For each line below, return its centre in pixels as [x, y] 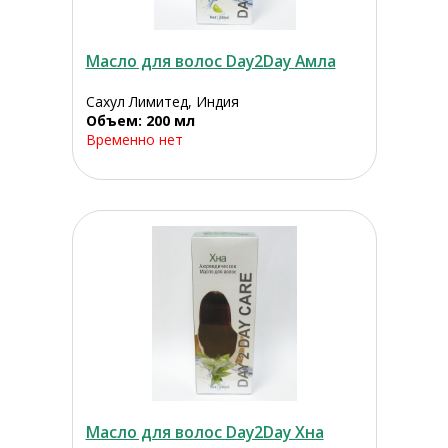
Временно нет [134, 140]
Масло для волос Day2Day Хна [204, 432]
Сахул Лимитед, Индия [162, 102]
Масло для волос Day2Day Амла [210, 61]
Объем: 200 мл [140, 121]
